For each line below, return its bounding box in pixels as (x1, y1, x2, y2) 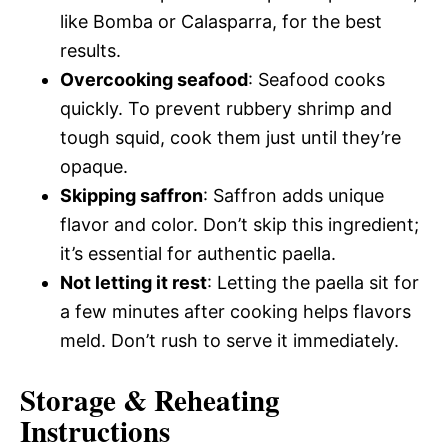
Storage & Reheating (20, 378, 280, 421)
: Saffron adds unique (203, 184, 384, 206)
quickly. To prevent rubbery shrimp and (60, 97, 392, 119)
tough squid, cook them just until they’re (60, 126, 401, 148)
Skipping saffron (60, 184, 203, 206)
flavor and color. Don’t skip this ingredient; (60, 213, 419, 235)
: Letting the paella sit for (207, 271, 419, 293)
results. (60, 39, 121, 61)
